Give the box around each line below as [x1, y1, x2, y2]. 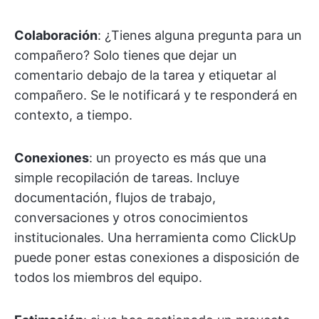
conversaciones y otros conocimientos [14, 210, 248, 226]
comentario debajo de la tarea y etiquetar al [14, 68, 276, 83]
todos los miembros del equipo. [14, 270, 202, 286]
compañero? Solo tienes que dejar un [14, 48, 237, 63]
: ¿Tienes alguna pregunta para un [98, 28, 302, 43]
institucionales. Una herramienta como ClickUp [14, 230, 296, 246]
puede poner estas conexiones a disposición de [14, 250, 299, 266]
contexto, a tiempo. [14, 108, 132, 123]
